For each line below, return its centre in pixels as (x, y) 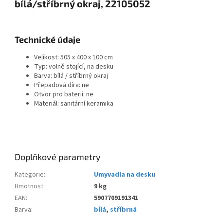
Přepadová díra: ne (62, 85)
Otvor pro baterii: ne (64, 95)
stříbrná (123, 210)
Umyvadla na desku (125, 175)
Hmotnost (29, 187)
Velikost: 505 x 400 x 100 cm (73, 58)
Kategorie (29, 175)
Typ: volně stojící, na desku (74, 67)
